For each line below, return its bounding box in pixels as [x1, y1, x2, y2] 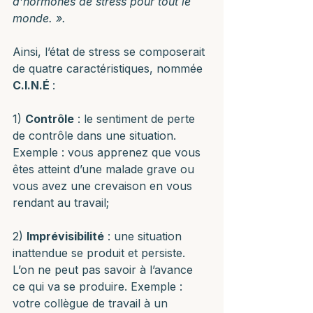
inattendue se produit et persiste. [13, 246, 189, 260]
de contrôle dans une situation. [13, 129, 180, 143]
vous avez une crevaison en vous [13, 179, 196, 193]
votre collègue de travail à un [13, 296, 171, 310]
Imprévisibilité [27, 229, 104, 243]
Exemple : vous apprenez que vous [13, 145, 204, 159]
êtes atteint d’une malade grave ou [13, 162, 198, 176]
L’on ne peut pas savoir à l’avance [13, 263, 196, 277]
